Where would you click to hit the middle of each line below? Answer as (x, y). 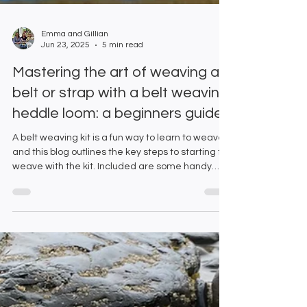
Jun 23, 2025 (65, 86)
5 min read (123, 86)
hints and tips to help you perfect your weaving (115, 222)
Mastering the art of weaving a (116, 114)
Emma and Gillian (75, 75)
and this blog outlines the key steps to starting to (120, 194)
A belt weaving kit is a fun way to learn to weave (118, 179)
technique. (36, 237)
